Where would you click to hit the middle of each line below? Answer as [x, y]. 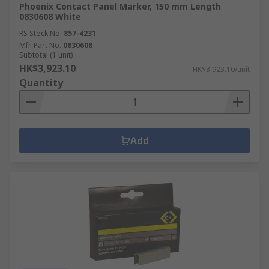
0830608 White [50, 17]
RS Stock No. [41, 33]
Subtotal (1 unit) [46, 55]
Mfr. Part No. [40, 45]
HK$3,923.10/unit [221, 69]
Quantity [41, 83]
